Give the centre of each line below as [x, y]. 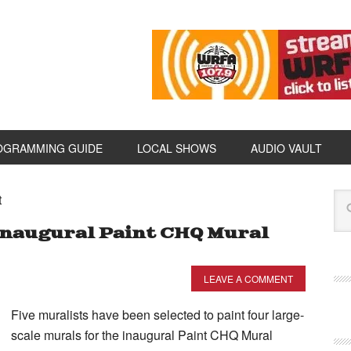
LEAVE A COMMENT [248, 279]
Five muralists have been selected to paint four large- [157, 315]
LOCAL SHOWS [177, 148]
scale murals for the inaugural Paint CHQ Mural [142, 335]
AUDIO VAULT [286, 148]
